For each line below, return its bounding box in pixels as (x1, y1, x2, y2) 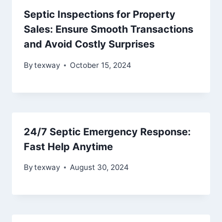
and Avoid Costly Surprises (24, 38, 155, 51)
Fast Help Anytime (24, 140, 113, 153)
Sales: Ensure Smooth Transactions (24, 23, 193, 36)
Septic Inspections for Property (24, 8, 175, 21)
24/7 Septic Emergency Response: (24, 125, 191, 138)
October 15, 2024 (70, 60, 132, 70)
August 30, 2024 (70, 162, 129, 172)
